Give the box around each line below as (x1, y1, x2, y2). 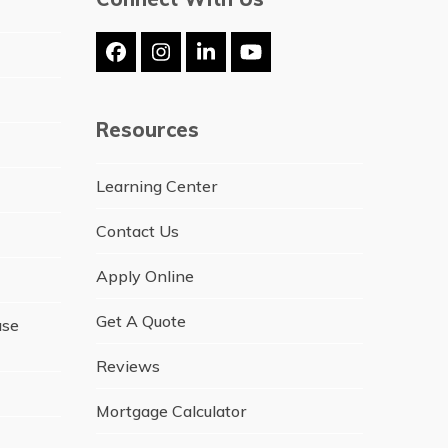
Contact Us (95, 221, 179, 241)
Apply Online (95, 266, 194, 286)
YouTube (249, 47, 331, 73)
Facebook (114, 47, 208, 73)
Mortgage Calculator (95, 401, 246, 421)
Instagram (159, 47, 255, 73)
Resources (95, 117, 199, 142)
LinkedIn (204, 47, 284, 73)
